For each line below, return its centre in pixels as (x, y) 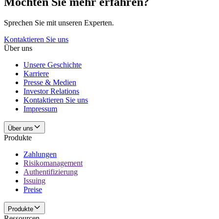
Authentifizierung (51, 172)
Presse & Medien (50, 82)
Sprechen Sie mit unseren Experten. (59, 22)
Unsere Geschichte (53, 65)
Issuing (34, 180)
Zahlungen (40, 154)
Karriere (36, 73)
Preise (33, 189)
